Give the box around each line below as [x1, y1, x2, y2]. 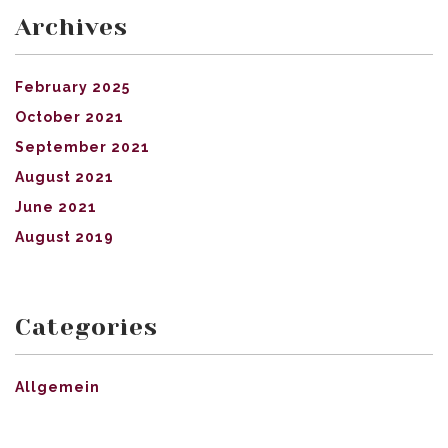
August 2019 [15, 228, 114, 245]
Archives [15, 12, 128, 41]
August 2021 [15, 168, 114, 185]
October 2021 [15, 108, 124, 125]
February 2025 [15, 78, 130, 95]
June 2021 [15, 198, 97, 215]
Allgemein [15, 378, 100, 395]
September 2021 [15, 138, 150, 155]
